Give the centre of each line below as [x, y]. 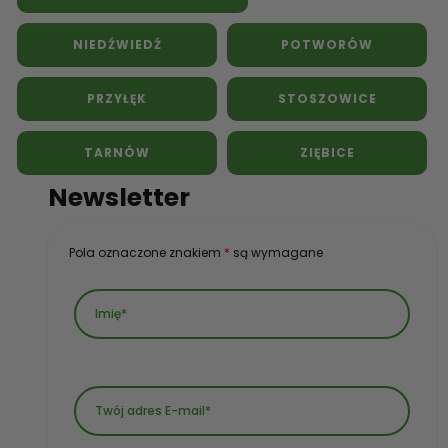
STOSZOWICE [327, 98]
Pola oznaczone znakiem [146, 252]
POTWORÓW [327, 44]
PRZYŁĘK [117, 98]
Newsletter [119, 197]
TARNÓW [117, 152]
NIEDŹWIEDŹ [117, 44]
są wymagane [276, 252]
